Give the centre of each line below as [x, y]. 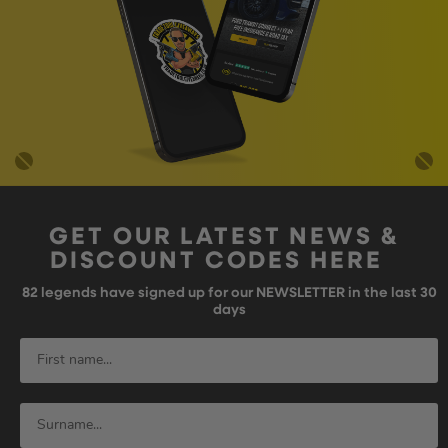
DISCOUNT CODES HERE [220, 262]
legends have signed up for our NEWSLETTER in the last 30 [237, 294]
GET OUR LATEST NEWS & [224, 238]
